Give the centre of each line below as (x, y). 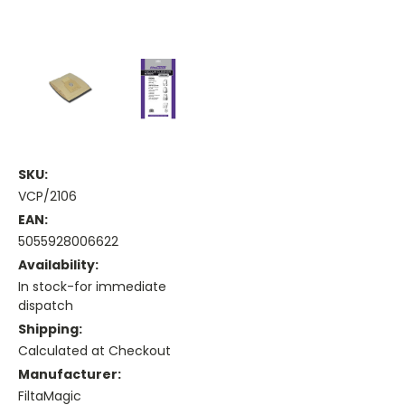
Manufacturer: (70, 375)
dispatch (46, 306)
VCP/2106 (47, 197)
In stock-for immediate (92, 287)
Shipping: (50, 330)
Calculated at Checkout (94, 351)
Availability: (58, 265)
